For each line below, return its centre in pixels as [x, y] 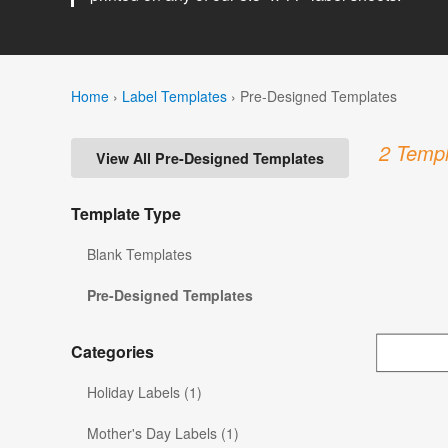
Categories [112, 352]
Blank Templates [139, 254]
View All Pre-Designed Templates [210, 158]
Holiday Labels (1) [144, 392]
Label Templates [174, 95]
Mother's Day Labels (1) [163, 433]
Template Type [126, 214]
